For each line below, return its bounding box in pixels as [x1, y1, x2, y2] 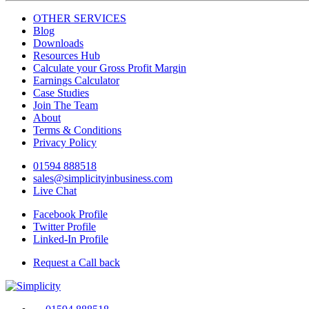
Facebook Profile [33, 208, 108, 221]
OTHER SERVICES [33, 12, 126, 25]
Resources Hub [33, 50, 100, 62]
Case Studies [33, 87, 89, 99]
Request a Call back [33, 257, 120, 269]
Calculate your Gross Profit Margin [33, 62, 186, 74]
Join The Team [33, 99, 98, 112]
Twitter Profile [33, 221, 96, 233]
